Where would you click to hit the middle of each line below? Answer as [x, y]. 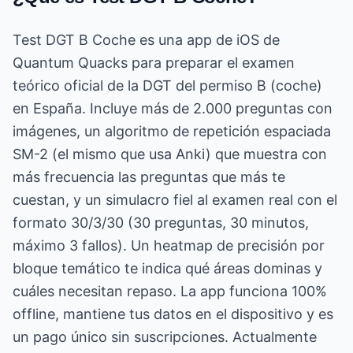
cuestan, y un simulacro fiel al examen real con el [175, 200]
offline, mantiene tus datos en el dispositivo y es [173, 314]
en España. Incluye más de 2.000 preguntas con [173, 108]
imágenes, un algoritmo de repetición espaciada [172, 131]
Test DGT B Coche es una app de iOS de [146, 40]
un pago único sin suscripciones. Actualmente [165, 337]
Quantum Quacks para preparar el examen [154, 63]
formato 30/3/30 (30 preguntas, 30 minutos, [161, 223]
